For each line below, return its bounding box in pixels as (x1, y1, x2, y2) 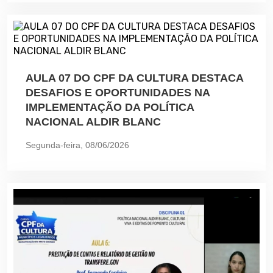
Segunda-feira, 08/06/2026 (26, 140, 129, 150)
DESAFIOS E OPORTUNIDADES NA (26, 86, 210, 99)
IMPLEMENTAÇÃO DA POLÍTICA (26, 101, 194, 113)
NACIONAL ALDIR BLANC (26, 115, 161, 128)
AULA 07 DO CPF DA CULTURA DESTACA (26, 71, 243, 84)
